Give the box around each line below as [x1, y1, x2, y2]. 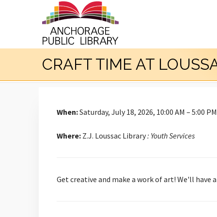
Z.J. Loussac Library [81, 131, 147, 140]
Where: [57, 131, 81, 140]
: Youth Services [147, 131, 195, 140]
